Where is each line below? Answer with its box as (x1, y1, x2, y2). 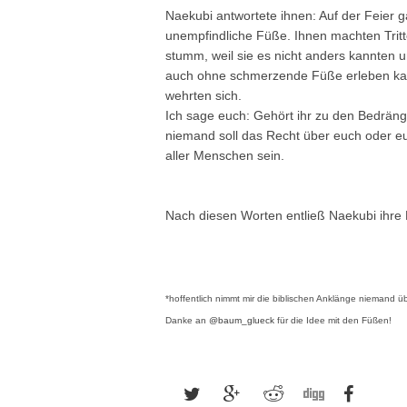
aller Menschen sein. (165, 148, 284, 163)
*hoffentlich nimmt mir (165, 293, 254, 303)
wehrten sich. (165, 88, 253, 103)
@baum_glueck (209, 315, 274, 325)
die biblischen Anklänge (254, 293, 356, 303)
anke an (172, 315, 209, 325)
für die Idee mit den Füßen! (274, 315, 392, 325)
